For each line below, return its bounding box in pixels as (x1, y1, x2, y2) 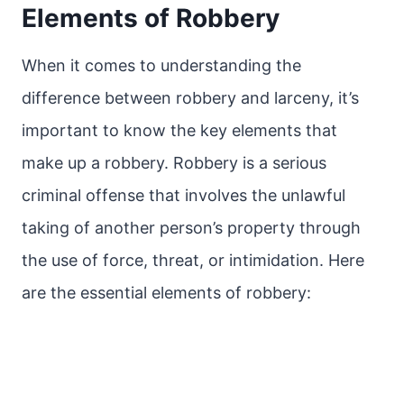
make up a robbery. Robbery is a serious (22, 153, 326, 172)
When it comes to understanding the (22, 56, 301, 75)
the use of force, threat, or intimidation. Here (22, 251, 364, 270)
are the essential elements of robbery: (22, 283, 311, 302)
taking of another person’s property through (22, 218, 361, 237)
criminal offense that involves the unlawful (22, 186, 345, 205)
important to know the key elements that (22, 121, 337, 140)
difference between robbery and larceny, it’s (22, 88, 359, 107)
